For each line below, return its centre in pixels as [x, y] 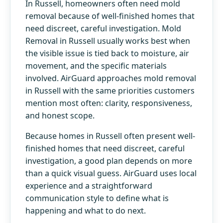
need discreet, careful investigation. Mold [103, 28]
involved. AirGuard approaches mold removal [111, 78]
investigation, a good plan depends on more [109, 161]
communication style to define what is [97, 198]
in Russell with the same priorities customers [110, 90]
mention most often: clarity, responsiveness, [109, 103]
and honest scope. [60, 115]
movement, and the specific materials [96, 65]
